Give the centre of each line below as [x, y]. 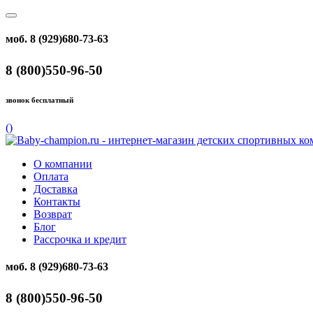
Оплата [51, 177]
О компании [63, 164]
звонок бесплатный [39, 100]
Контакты [57, 202]
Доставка [56, 189]
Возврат [53, 214]
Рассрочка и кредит [80, 240]
